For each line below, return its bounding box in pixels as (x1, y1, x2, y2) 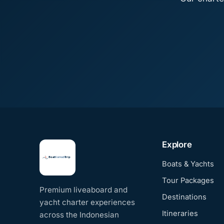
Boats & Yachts (162, 159, 214, 169)
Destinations (162, 192, 207, 201)
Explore (162, 139, 192, 149)
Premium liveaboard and (39, 184, 127, 194)
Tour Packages (162, 176, 214, 185)
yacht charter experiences (39, 197, 135, 207)
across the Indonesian (39, 209, 119, 219)
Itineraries (162, 208, 198, 218)
